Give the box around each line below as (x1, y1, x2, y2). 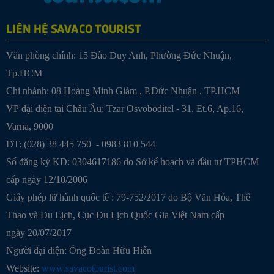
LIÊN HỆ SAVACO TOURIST (6, 20, 141, 36)
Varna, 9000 (6, 121, 53, 132)
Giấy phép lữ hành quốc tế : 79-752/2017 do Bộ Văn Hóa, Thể (6, 192, 250, 203)
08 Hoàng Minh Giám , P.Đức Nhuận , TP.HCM (51, 86, 240, 97)
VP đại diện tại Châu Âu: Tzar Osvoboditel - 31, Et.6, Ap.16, (6, 103, 243, 114)
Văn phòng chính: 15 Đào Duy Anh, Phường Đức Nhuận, (6, 50, 232, 61)
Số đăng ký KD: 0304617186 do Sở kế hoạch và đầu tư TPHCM (6, 157, 259, 168)
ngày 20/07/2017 (6, 228, 72, 239)
